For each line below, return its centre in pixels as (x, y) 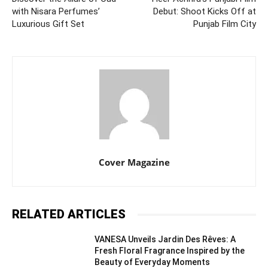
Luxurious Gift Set (48, 24)
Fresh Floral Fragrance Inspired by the (170, 251)
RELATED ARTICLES (69, 214)
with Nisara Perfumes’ (56, 12)
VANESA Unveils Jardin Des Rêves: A (165, 240)
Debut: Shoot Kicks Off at (204, 12)
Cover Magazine (134, 162)
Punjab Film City (224, 24)
